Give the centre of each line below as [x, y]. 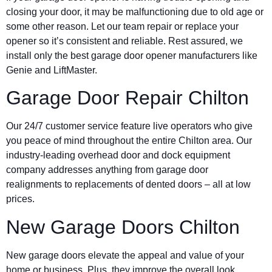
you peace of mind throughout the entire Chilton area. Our [129, 141]
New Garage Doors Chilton [123, 227]
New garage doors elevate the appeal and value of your [125, 255]
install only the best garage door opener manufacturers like [132, 55]
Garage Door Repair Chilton [127, 98]
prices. [20, 199]
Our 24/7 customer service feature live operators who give [129, 126]
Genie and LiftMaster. [52, 70]
